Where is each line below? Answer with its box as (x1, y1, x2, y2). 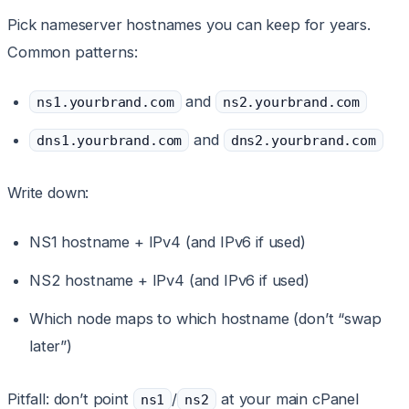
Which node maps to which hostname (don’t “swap (29, 309, 382, 329)
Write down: (7, 184, 89, 203)
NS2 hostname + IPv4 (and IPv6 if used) (29, 271, 309, 290)
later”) (29, 337, 72, 356)
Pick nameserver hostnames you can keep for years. (7, 16, 371, 35)
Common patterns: (7, 43, 138, 62)
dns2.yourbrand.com (230, 132, 376, 149)
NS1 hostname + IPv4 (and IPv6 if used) (29, 233, 306, 252)
